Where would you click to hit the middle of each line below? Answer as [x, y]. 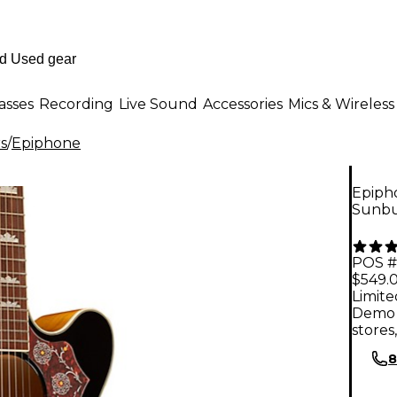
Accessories [243, 104]
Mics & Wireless [341, 104]
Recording [76, 104]
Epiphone [46, 143]
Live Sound [158, 104]
